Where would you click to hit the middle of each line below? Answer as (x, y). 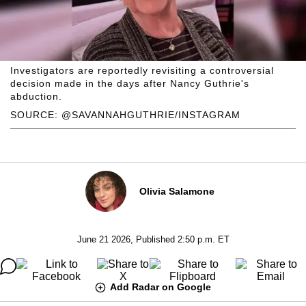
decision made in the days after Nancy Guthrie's (130, 83)
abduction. (36, 96)
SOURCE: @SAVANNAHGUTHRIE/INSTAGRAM (125, 114)
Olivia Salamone (177, 191)
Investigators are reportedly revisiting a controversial (142, 70)
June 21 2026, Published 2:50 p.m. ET (153, 239)
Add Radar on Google (161, 287)
